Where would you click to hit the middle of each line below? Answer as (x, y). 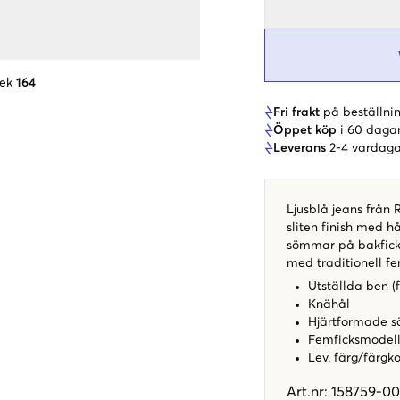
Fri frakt (296, 112)
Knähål (329, 304)
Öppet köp (305, 130)
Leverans (300, 148)
